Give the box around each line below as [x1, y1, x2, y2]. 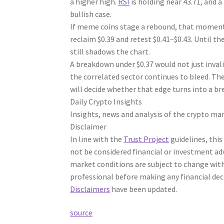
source [70, 207, 93, 218]
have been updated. [110, 183, 177, 194]
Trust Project [123, 133, 169, 144]
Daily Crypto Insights [70, 96, 142, 106]
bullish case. [70, 8, 112, 19]
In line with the [70, 133, 124, 144]
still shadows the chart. [70, 46, 150, 56]
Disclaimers [70, 183, 110, 194]
